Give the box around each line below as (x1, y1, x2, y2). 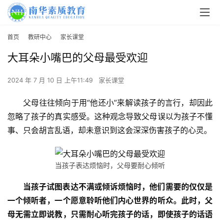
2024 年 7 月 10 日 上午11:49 (7, 76, 95, 84)
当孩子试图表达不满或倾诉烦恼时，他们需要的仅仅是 (23, 182, 213, 192)
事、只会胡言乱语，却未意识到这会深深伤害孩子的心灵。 (7, 125, 212, 136)
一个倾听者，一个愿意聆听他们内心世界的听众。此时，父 (7, 195, 213, 206)
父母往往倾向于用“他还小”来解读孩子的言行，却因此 (23, 98, 213, 108)
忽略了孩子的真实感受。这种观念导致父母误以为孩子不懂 (7, 111, 213, 122)
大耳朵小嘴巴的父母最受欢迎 (7, 51, 148, 64)
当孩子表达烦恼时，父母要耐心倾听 (55, 161, 165, 170)
